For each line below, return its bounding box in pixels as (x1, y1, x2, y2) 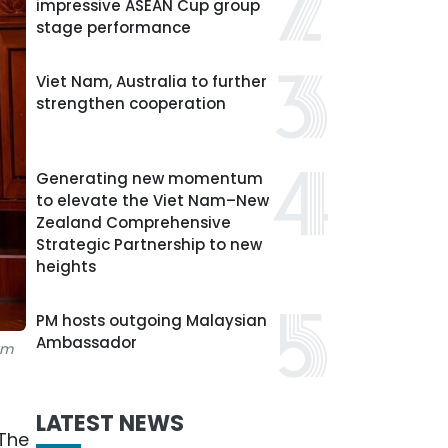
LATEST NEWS (36, 408, 184, 439)
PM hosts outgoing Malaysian (36, 310, 267, 331)
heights (36, 256, 96, 277)
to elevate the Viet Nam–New (36, 190, 269, 211)
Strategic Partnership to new (36, 234, 262, 255)
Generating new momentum (36, 168, 263, 189)
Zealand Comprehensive (36, 212, 231, 233)
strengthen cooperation (36, 93, 226, 114)
